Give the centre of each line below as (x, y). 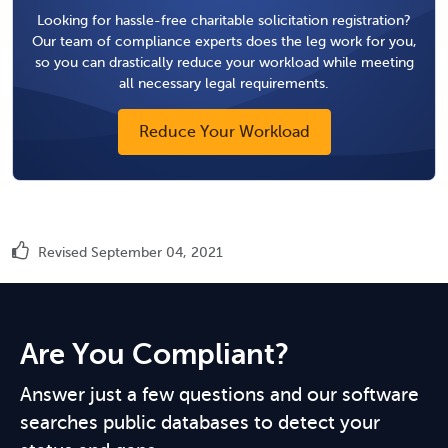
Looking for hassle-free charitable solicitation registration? (224, 19)
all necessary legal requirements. (224, 82)
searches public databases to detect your (200, 422)
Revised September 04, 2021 (128, 252)
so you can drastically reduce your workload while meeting (224, 61)
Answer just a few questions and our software (219, 394)
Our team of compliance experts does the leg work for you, (224, 40)
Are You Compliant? (154, 354)
